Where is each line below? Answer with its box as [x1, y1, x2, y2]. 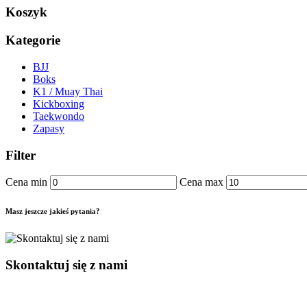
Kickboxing [33, 97, 84, 110]
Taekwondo [33, 110, 84, 122]
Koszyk [5, 5, 47, 20]
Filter [5, 147, 36, 162]
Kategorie [5, 33, 60, 48]
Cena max [180, 176, 223, 188]
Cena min [5, 176, 47, 188]
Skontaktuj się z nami [5, 257, 127, 272]
